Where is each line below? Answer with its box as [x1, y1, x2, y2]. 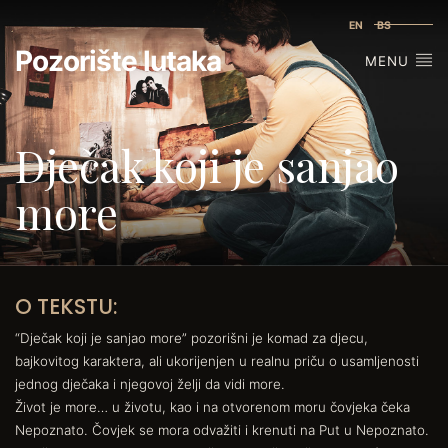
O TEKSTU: [15, 291, 118, 321]
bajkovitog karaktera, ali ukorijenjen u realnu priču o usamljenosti [15, 352, 419, 369]
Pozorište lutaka [15, 43, 221, 78]
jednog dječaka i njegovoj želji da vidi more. [15, 375, 285, 392]
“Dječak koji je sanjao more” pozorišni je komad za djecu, [15, 329, 368, 346]
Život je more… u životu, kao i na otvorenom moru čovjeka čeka [15, 398, 410, 415]
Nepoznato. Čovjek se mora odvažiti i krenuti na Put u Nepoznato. [15, 421, 429, 438]
